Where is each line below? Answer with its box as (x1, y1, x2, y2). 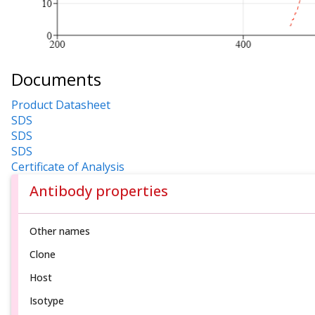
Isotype (30, 293, 64, 307)
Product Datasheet (11, 96, 110, 112)
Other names (30, 224, 90, 238)
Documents (11, 67, 101, 91)
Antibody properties (30, 181, 168, 200)
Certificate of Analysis (11, 158, 124, 174)
